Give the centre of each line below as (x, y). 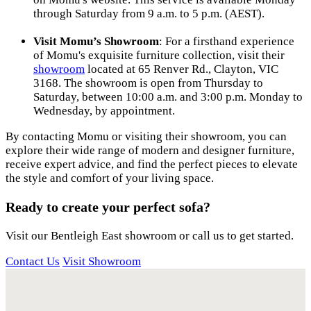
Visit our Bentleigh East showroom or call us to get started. (150, 235)
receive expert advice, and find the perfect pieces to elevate (152, 165)
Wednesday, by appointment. (104, 111)
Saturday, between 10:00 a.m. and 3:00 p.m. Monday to (168, 97)
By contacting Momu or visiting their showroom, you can (146, 137)
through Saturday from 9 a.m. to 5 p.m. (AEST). (149, 14)
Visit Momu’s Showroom (96, 42)
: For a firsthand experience (227, 42)
